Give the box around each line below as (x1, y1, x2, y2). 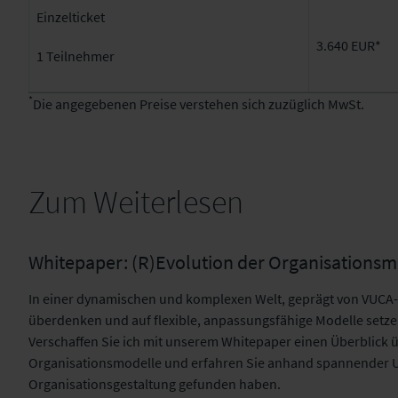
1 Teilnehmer (36, 47, 115, 65)
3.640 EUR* (316, 36, 381, 54)
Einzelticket (36, 8, 105, 26)
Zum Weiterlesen (28, 182, 243, 222)
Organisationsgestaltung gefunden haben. (28, 375, 281, 393)
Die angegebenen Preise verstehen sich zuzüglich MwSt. (33, 95, 367, 113)
